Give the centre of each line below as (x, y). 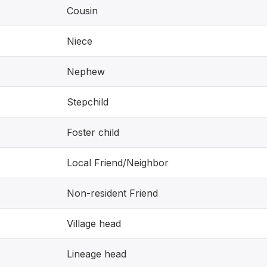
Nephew (86, 72)
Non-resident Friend (112, 193)
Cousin (82, 11)
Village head (94, 223)
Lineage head (97, 254)
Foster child (93, 132)
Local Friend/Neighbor (118, 163)
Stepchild (88, 102)
